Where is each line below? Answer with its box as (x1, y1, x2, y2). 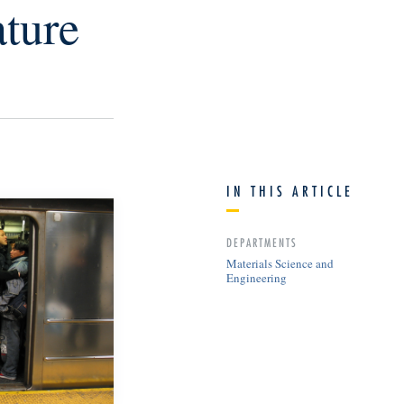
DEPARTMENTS (226, 234, 298, 250)
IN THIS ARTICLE (226, 181, 353, 200)
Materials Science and (226, 254, 334, 271)
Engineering (226, 269, 287, 286)
